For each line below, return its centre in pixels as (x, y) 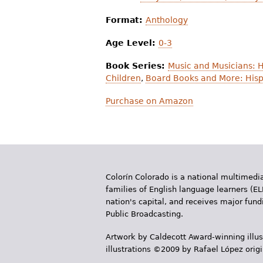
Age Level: (132, 43)
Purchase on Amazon (149, 101)
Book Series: (137, 65)
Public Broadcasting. (144, 214)
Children (123, 78)
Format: (126, 20)
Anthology (167, 20)
